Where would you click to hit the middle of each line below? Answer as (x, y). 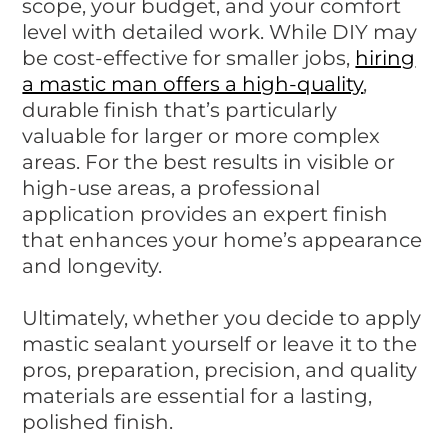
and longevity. (92, 266)
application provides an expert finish (205, 214)
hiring (385, 58)
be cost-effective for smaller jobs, (189, 58)
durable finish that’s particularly (180, 110)
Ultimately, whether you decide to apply (222, 318)
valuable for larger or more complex (201, 136)
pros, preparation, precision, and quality (220, 370)
